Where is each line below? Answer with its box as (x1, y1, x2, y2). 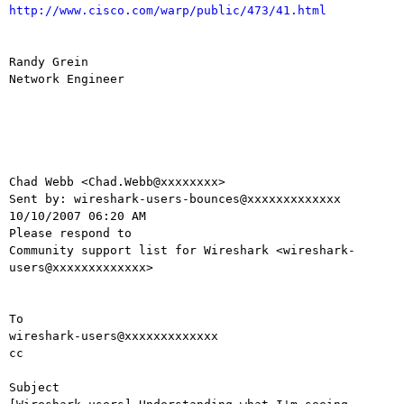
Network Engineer (9, 72, 124, 87)
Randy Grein (9, 55, 88, 69)
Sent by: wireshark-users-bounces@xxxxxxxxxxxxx (9, 192, 341, 207)
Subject (9, 381, 60, 395)
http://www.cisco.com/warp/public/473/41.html (9, 4, 326, 18)
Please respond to (9, 226, 132, 241)
